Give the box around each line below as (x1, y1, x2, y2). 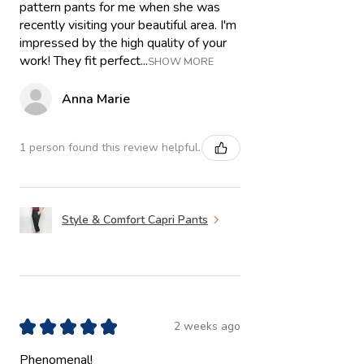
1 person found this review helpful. (19, 140, 201, 156)
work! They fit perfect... (19, 51, 148, 70)
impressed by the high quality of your (19, 33, 227, 52)
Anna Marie (62, 89, 130, 108)
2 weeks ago (174, 318, 240, 335)
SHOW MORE (148, 54, 214, 69)
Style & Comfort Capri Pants (62, 212, 208, 228)
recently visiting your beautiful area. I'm (19, 15, 236, 34)
